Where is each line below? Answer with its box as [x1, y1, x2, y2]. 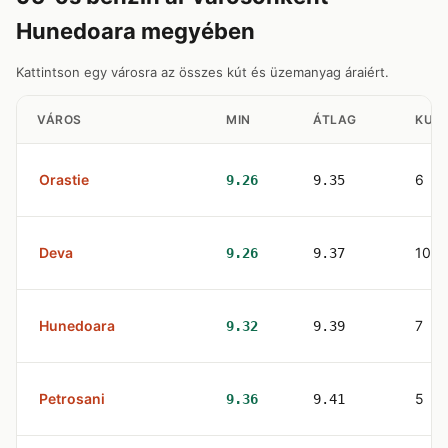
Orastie [39, 171, 89, 188]
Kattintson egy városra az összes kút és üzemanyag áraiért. [16, 64, 389, 80]
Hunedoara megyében [16, 18, 255, 44]
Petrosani [39, 390, 105, 407]
